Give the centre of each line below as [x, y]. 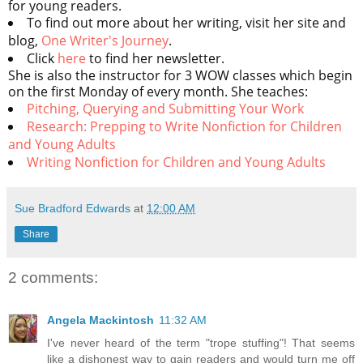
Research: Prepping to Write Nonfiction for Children [184, 127]
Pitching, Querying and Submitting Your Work [165, 109]
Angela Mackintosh [100, 320]
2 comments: [53, 278]
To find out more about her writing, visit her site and [186, 23]
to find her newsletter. [155, 59]
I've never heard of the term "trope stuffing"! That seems [201, 342]
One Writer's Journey [105, 41]
